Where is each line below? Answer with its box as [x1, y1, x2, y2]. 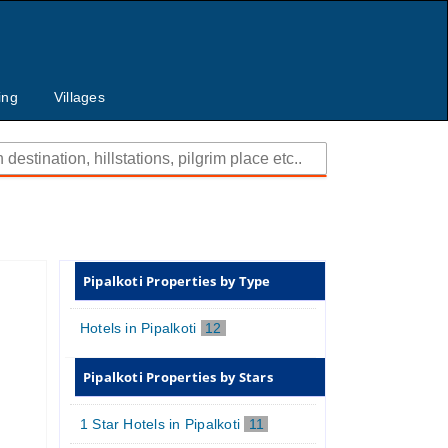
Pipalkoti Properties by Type [82, 271, 271, 290]
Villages [53, 89, 105, 106]
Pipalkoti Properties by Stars [82, 367, 273, 386]
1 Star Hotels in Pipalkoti [79, 415, 245, 432]
